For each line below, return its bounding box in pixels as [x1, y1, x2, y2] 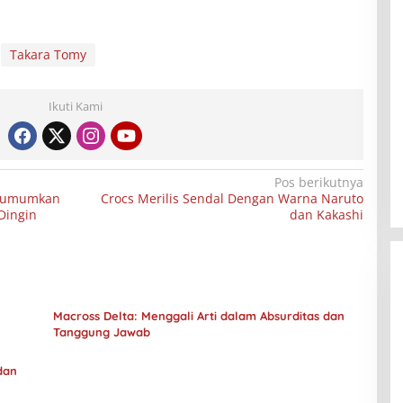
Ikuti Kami [48, 98, 103, 115]
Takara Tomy [9, 46, 86, 64]
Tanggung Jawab [52, 325, 150, 340]
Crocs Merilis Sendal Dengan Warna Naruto [100, 190, 363, 208]
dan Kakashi [289, 206, 363, 224]
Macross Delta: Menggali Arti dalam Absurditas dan [52, 309, 345, 324]
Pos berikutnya [273, 174, 363, 192]
